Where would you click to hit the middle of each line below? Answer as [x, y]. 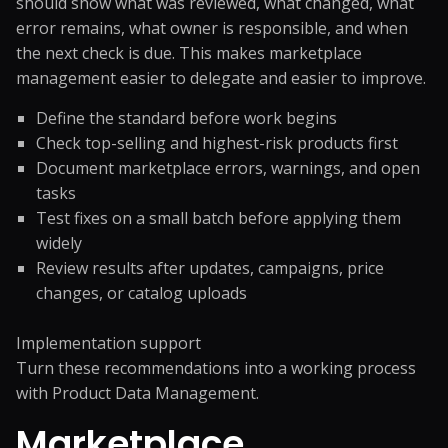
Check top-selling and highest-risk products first [217, 143]
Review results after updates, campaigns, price [210, 268]
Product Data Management [154, 393]
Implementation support [108, 343]
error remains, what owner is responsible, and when [212, 28]
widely [59, 243]
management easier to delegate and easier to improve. [221, 78]
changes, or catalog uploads [141, 293]
